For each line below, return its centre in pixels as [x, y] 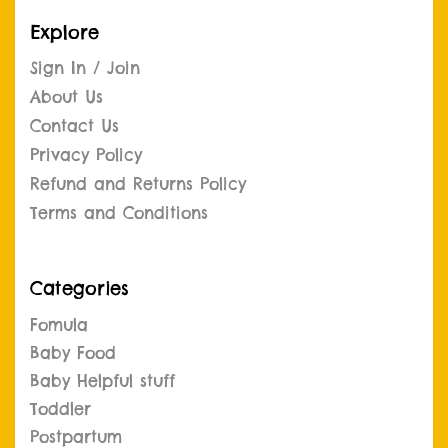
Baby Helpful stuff [102, 380]
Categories [79, 288]
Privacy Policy [86, 155]
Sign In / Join [85, 68]
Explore [64, 33]
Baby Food [73, 352]
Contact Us [74, 126]
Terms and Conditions [119, 213]
